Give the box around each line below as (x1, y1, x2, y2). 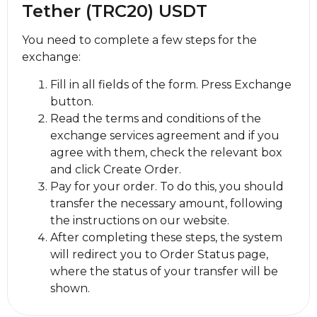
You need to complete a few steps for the (22, 33, 257, 47)
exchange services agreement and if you (50, 129, 279, 142)
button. (50, 95, 93, 108)
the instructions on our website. (50, 214, 229, 227)
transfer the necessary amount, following (50, 197, 283, 210)
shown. (50, 282, 90, 295)
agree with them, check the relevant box (50, 146, 282, 159)
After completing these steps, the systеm (50, 231, 282, 244)
